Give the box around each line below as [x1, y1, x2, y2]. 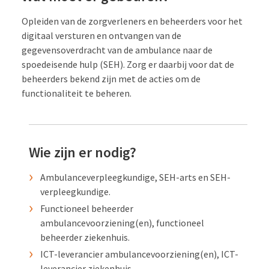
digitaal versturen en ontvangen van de [22, 29, 181, 41]
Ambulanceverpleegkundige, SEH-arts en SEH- [40, 171, 231, 183]
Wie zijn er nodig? [29, 142, 136, 162]
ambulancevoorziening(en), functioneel [40, 216, 205, 229]
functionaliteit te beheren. [22, 86, 131, 99]
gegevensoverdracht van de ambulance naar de [22, 43, 213, 56]
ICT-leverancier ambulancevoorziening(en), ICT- [40, 247, 239, 260]
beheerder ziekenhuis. [40, 231, 130, 243]
